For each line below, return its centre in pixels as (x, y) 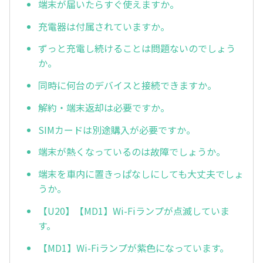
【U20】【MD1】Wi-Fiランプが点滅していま (134, 210)
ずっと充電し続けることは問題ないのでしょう (137, 48)
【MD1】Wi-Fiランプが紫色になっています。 (134, 247)
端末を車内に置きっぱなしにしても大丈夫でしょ (141, 174)
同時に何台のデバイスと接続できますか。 (127, 85)
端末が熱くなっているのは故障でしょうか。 (132, 152)
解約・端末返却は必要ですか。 (104, 107)
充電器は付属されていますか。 (104, 26)
